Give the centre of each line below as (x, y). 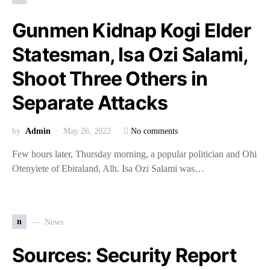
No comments (154, 131)
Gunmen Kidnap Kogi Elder (131, 30)
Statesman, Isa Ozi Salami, (130, 55)
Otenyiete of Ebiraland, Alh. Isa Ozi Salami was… (108, 168)
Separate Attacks (90, 103)
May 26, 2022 (87, 131)
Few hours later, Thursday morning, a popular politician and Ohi (134, 154)
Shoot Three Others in (110, 79)
